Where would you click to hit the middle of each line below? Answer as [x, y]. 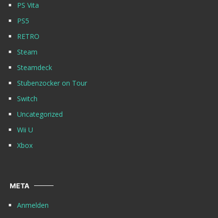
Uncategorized [40, 114]
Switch [27, 99]
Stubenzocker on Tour [52, 83]
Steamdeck [35, 68]
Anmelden [33, 205]
